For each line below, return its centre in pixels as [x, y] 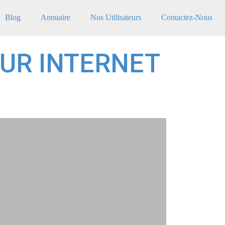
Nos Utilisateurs [116, 17]
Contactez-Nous [187, 17]
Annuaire [55, 17]
